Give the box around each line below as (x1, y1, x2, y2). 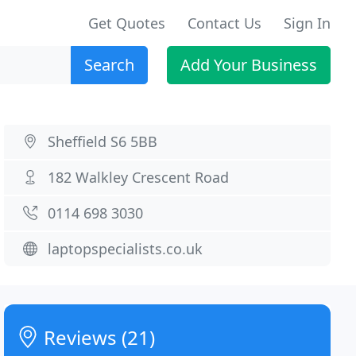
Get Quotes (88, 14, 165, 33)
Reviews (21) (39, 324, 156, 350)
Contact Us (188, 14, 261, 33)
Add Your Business (180, 54, 317, 75)
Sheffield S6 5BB (48, 132, 158, 151)
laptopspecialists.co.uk (48, 239, 203, 258)
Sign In (284, 14, 331, 33)
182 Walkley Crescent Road (48, 168, 230, 187)
